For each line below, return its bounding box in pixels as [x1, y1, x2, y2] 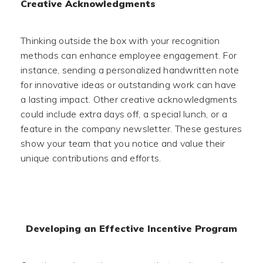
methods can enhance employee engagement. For [21, 49, 237, 61]
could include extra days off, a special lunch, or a [21, 108, 227, 120]
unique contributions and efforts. [21, 152, 161, 164]
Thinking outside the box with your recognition [21, 35, 220, 46]
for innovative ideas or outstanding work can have [21, 79, 237, 90]
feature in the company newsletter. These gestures [21, 123, 242, 134]
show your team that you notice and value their [21, 137, 225, 149]
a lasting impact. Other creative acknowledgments [21, 93, 237, 105]
